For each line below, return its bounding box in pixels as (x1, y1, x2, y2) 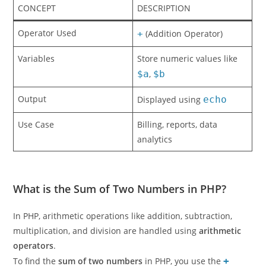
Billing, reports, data (137, 138, 218, 150)
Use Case (18, 138, 55, 150)
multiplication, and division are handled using (13, 244, 199, 256)
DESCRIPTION (137, 22, 191, 33)
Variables (18, 72, 55, 84)
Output (18, 113, 47, 124)
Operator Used (18, 47, 77, 58)
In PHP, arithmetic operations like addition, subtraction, (13, 229, 233, 241)
